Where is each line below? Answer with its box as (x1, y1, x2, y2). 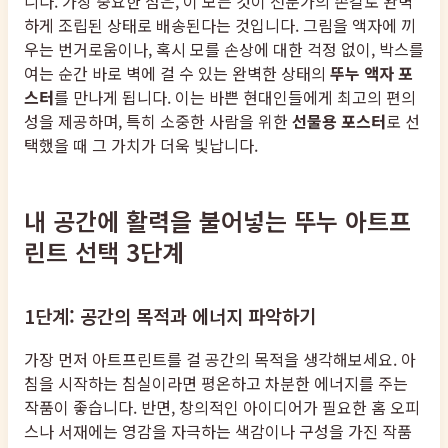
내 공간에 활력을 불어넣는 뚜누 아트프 (24, 202, 411, 238)
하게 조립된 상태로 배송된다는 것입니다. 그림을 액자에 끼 (24, 12, 416, 37)
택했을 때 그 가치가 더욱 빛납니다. (24, 132, 258, 157)
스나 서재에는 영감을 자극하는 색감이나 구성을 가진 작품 (24, 418, 412, 443)
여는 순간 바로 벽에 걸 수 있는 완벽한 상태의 (24, 60, 330, 85)
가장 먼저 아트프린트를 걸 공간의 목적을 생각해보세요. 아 (24, 346, 416, 371)
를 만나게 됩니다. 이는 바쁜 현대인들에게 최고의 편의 (54, 84, 416, 109)
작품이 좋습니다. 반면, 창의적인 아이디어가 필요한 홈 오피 (24, 394, 420, 419)
